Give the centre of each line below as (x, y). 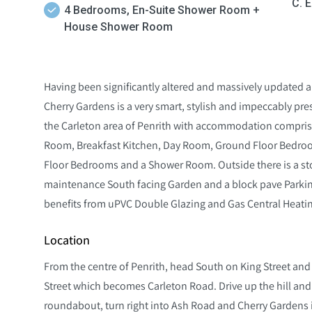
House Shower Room (118, 26)
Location (67, 240)
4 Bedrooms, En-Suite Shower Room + (162, 10)
